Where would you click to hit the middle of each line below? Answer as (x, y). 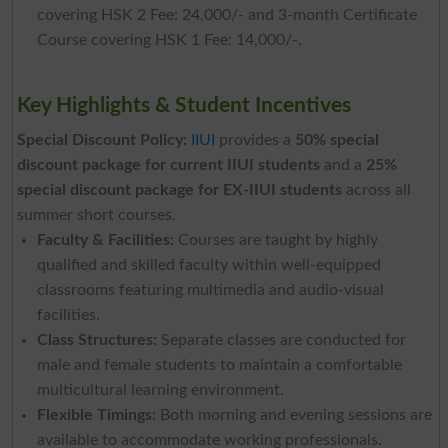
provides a (254, 139)
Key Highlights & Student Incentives (183, 105)
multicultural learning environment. (160, 389)
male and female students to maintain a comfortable (219, 364)
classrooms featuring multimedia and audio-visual (210, 289)
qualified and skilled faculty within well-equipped (208, 264)
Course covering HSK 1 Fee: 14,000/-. (169, 39)
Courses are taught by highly (275, 239)
